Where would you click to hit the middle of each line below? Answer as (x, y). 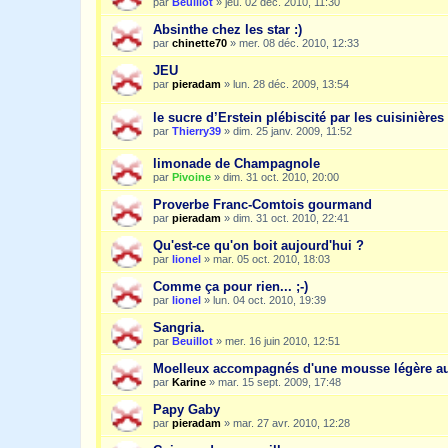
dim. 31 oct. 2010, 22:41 (291, 218)
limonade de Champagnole (236, 164)
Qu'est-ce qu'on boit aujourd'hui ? (258, 246)
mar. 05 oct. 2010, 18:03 (271, 259)
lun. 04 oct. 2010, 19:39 (269, 300)
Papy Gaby (186, 410)
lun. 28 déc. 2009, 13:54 (291, 84)
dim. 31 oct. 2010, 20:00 (281, 177)
